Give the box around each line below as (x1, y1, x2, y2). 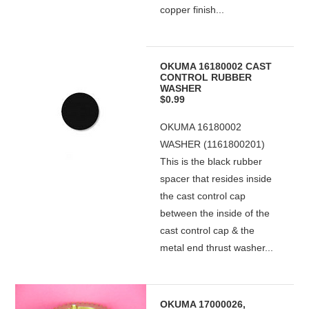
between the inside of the (160, 208, 270, 219)
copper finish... (160, 4, 225, 15)
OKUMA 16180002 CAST (160, 61, 272, 72)
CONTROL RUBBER (160, 72, 252, 83)
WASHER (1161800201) (160, 139, 266, 150)
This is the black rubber (160, 156, 263, 167)
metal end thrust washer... (160, 242, 274, 253)
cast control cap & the (160, 225, 255, 236)
